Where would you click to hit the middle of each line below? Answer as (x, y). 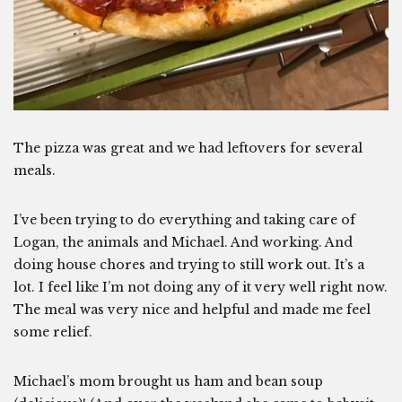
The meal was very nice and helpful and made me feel (192, 309)
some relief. (53, 332)
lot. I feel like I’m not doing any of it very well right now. (201, 287)
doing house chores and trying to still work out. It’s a (189, 264)
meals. (35, 170)
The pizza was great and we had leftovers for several (188, 148)
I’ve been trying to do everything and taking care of (184, 219)
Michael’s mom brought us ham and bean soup (168, 381)
